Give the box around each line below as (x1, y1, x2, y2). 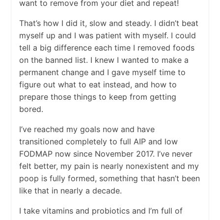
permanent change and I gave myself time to (19, 67, 186, 78)
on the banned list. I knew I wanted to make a (19, 55, 189, 65)
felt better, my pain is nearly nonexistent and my (19, 161, 199, 171)
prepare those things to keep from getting (19, 92, 176, 102)
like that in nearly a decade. (19, 186, 122, 196)
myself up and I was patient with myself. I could (19, 30, 196, 41)
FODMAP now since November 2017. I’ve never (19, 149, 192, 159)
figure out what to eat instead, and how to (19, 80, 177, 90)
